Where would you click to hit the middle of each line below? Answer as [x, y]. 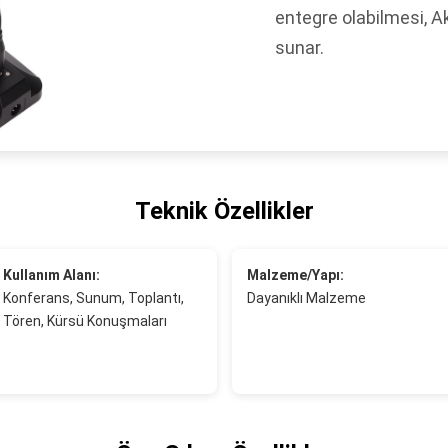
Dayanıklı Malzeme [306, 298]
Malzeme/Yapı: [295, 275]
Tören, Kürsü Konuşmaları [84, 321]
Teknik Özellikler [224, 211]
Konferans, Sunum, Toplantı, [93, 298]
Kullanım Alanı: [51, 275]
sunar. [300, 47]
